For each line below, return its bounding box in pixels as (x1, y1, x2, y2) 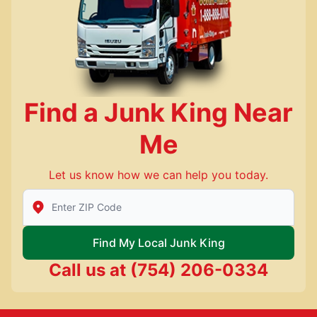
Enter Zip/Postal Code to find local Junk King (22, 189, 265, 204)
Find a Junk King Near (24, 96, 293, 128)
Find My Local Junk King (92, 235, 225, 250)
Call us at (49, 259, 126, 280)
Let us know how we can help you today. (49, 167, 268, 182)
